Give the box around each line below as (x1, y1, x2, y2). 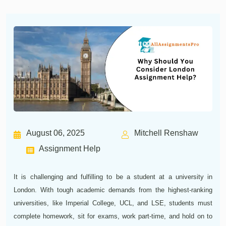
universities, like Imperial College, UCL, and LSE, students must (14, 199, 212, 207)
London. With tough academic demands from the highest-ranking (14, 186, 212, 194)
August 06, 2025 (26, 129, 85, 138)
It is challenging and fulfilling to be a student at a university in (14, 173, 212, 181)
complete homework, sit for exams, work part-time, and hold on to (14, 212, 212, 220)
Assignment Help (39, 144, 100, 153)
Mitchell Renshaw (134, 129, 198, 138)
